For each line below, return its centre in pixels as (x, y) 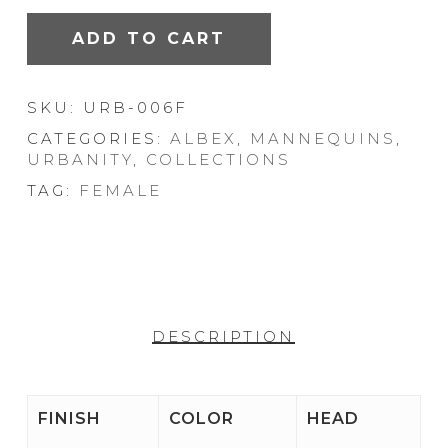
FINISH (69, 419)
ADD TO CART (148, 39)
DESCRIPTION (224, 337)
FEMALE (120, 191)
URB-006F (135, 108)
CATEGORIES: (98, 139)
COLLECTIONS (218, 160)
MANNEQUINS (322, 139)
